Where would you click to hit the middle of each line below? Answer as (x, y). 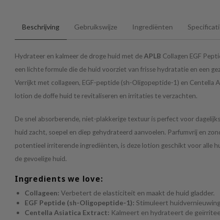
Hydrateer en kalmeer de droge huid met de (79, 56)
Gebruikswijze (96, 27)
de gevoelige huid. (41, 159)
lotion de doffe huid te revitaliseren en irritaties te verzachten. (106, 96)
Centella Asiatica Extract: (67, 213)
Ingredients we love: (59, 179)
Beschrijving (41, 27)
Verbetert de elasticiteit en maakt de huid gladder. (137, 193)
